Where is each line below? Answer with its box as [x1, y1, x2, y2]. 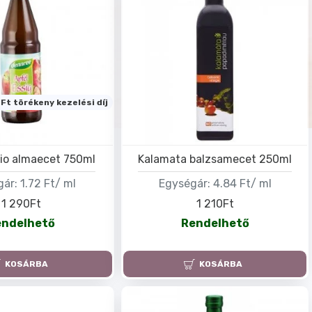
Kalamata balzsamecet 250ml [138, 152, 292, 166]
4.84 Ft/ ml [212, 176, 272, 190]
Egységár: [158, 176, 210, 190]
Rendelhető [180, 217, 249, 231]
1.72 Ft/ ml [20, 176, 77, 190]
